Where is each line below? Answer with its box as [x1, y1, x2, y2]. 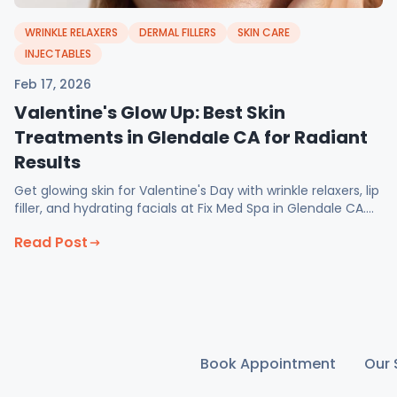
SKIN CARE [237, 25, 290, 40]
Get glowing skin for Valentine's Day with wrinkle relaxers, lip [14, 182, 379, 199]
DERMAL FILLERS [139, 25, 216, 40]
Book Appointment [200, 354, 336, 374]
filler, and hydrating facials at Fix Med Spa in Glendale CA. [14, 199, 366, 217]
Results [14, 150, 81, 175]
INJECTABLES [25, 46, 91, 61]
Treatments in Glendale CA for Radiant [14, 125, 368, 150]
